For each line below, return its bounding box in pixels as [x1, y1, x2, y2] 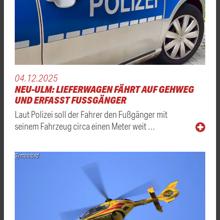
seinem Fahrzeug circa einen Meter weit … [15, 120, 155, 132]
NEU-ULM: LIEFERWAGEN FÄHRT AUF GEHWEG [15, 82, 194, 95]
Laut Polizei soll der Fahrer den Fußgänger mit [15, 108, 167, 120]
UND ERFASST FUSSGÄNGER [15, 93, 121, 106]
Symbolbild [15, 151, 39, 160]
